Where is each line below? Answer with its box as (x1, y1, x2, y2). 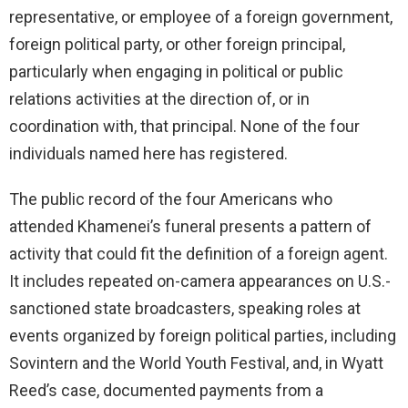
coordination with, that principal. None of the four (9, 117, 360, 137)
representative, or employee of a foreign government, (9, 7, 393, 27)
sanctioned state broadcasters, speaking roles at (9, 299, 361, 319)
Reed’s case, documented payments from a (9, 381, 323, 401)
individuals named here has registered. (9, 144, 288, 164)
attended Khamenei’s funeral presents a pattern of (9, 217, 372, 237)
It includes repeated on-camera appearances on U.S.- (9, 271, 391, 291)
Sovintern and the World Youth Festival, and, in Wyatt (9, 353, 383, 373)
